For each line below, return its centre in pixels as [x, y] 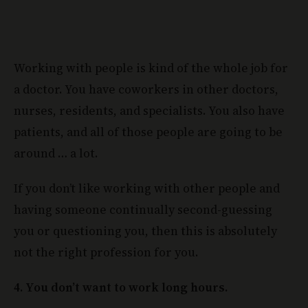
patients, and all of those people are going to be [148, 132]
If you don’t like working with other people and [147, 188]
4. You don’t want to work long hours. [121, 287]
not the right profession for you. [106, 252]
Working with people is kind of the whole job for [151, 68]
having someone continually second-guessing [143, 209]
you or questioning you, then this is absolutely [145, 231]
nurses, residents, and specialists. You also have [149, 110]
